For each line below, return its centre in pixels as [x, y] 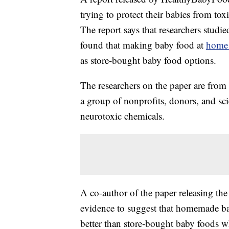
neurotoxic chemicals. [122, 116]
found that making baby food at [143, 45]
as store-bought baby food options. [148, 60]
